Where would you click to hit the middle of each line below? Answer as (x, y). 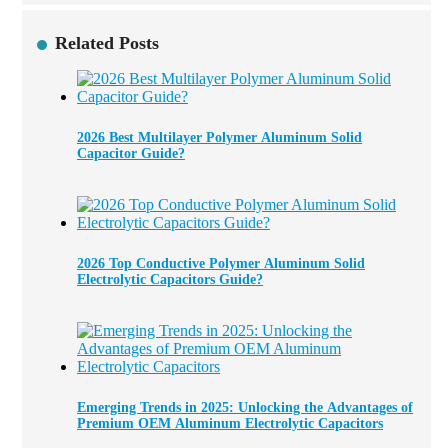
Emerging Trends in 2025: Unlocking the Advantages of (245, 407)
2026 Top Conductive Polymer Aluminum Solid (221, 263)
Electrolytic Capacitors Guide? (170, 279)
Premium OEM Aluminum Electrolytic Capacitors (230, 423)
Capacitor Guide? (131, 153)
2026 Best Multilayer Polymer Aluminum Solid (219, 137)
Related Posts (107, 42)
